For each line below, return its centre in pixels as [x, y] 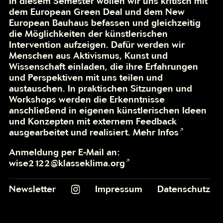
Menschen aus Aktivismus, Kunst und [89, 56]
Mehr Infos [156, 132]
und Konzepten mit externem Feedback [93, 121]
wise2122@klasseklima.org [67, 163]
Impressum [119, 189]
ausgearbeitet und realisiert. [71, 132]
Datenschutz [184, 189]
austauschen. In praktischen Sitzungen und [101, 89]
